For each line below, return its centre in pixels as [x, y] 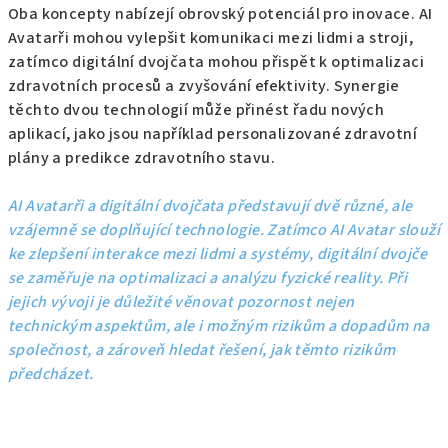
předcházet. [51, 373]
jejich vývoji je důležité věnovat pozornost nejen [181, 301]
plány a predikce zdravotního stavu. [141, 157]
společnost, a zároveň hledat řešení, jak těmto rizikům [202, 349]
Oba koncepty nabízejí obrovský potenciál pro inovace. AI [220, 13]
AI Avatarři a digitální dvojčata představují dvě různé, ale [210, 205]
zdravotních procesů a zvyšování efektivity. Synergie [204, 85]
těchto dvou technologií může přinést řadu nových [196, 109]
